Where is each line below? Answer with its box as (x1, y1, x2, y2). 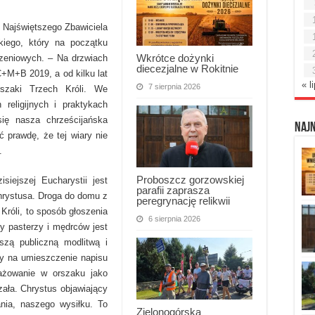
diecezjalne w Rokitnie (136, 62, 238, 75)
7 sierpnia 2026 (148, 82, 200, 91)
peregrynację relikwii (136, 194, 230, 207)
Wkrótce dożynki (136, 51, 214, 64)
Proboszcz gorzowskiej (136, 173, 244, 186)
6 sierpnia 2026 (148, 214, 200, 223)
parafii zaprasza (136, 184, 210, 196)
